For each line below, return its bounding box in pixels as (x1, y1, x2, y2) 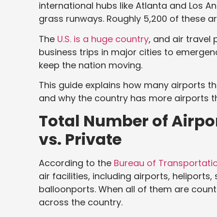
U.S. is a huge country (57, 32, 149, 45)
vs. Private (39, 128, 122, 150)
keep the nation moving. (39, 59, 147, 71)
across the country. (39, 196, 123, 208)
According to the (39, 156, 111, 169)
